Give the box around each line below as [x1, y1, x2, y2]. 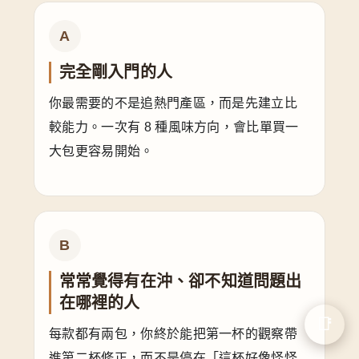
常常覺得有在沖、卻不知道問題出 [58, 272, 302, 290]
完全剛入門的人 [58, 63, 172, 81]
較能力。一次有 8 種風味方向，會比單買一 [49, 119, 299, 134]
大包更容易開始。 [49, 143, 154, 158]
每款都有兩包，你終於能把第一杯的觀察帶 [49, 326, 298, 341]
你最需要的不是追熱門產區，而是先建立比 [49, 95, 298, 110]
